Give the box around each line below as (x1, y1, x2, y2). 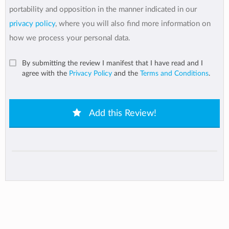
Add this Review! (86, 108, 156, 118)
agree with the (22, 70, 69, 77)
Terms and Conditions (140, 70, 209, 77)
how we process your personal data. (9, 34, 130, 42)
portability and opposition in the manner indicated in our (9, 5, 197, 13)
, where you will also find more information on (55, 19, 211, 28)
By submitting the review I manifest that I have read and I (22, 59, 203, 67)
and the (112, 70, 140, 77)
